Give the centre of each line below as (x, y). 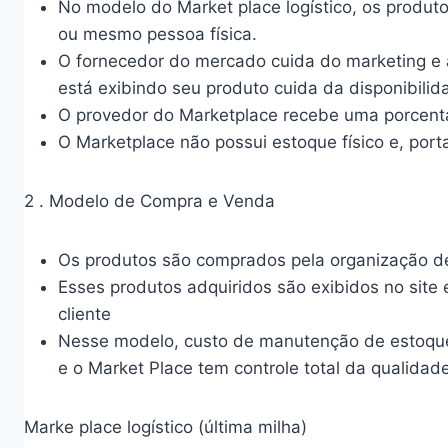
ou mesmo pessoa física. (157, 34)
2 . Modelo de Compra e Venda (149, 201)
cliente (84, 314)
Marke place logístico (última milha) (165, 427)
